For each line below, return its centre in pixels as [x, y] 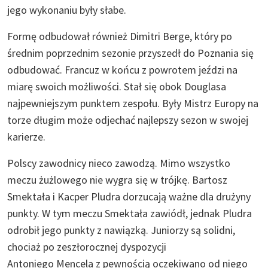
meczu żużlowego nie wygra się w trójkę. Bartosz [117, 179]
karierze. [26, 136]
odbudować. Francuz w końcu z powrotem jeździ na [122, 69]
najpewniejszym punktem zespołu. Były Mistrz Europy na [133, 103]
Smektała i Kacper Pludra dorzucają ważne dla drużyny [129, 196]
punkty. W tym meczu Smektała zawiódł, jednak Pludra [130, 213]
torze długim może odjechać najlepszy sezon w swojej [128, 120]
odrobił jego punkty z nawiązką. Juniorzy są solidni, [121, 230]
